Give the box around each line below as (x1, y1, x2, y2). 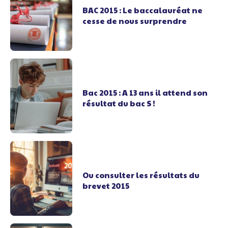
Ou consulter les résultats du (82, 169, 200, 180)
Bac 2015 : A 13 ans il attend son (82, 87, 208, 98)
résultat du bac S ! (82, 97, 156, 108)
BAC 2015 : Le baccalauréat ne (82, 4, 203, 15)
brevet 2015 (82, 180, 130, 191)
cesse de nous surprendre (82, 15, 187, 26)
